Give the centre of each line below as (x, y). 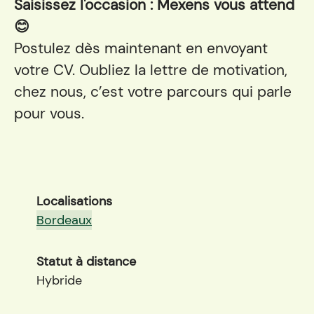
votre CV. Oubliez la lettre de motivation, (151, 70)
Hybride (59, 280)
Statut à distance (86, 261)
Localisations (74, 201)
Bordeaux (64, 220)
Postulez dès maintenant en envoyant (141, 48)
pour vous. (49, 114)
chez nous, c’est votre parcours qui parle (153, 92)
